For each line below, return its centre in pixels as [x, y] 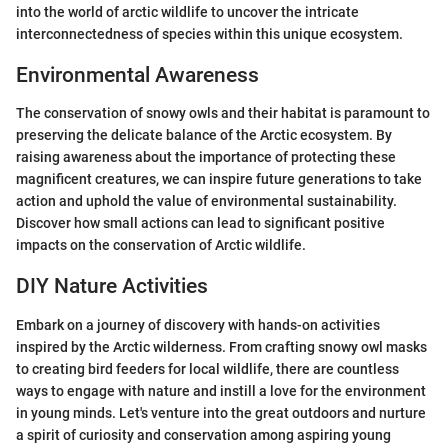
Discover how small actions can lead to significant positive [200, 223]
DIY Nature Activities [112, 286]
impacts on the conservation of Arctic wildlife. [161, 245]
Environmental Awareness [137, 74]
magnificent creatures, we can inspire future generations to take [219, 179]
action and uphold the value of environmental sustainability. [206, 201]
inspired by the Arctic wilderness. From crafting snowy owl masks [221, 346]
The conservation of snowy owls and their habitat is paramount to [223, 113]
